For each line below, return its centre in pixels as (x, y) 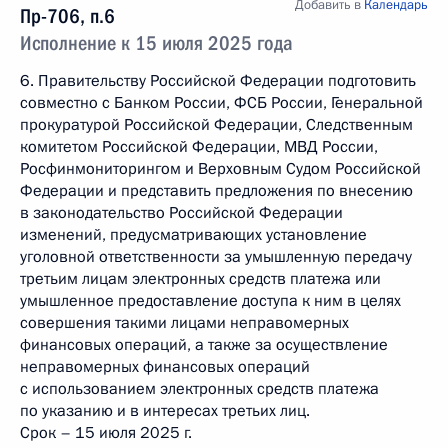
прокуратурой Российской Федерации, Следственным (216, 125)
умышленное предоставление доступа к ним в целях (210, 301)
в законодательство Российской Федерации (181, 213)
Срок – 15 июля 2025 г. (106, 433)
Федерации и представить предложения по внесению (216, 191)
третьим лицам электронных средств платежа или (200, 279)
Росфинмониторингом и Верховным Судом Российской (220, 169)
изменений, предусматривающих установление (193, 235)
